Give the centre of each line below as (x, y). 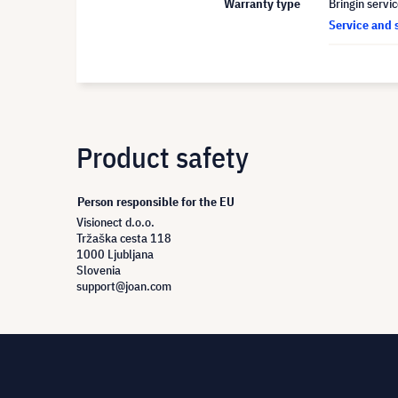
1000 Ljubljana (115, 254)
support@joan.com (124, 286)
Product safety (163, 157)
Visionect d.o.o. (115, 222)
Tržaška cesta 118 (124, 238)
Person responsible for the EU (156, 202)
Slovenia (99, 270)
